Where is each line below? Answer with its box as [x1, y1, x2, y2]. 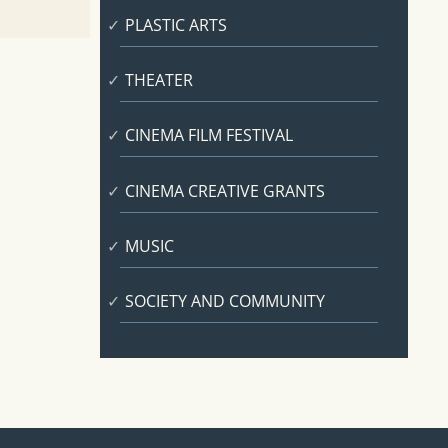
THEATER [124, 69, 193, 92]
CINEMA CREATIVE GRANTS [124, 179, 325, 202]
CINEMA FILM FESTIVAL [124, 124, 293, 147]
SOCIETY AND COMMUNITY [124, 289, 325, 312]
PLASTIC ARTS [124, 14, 227, 36]
